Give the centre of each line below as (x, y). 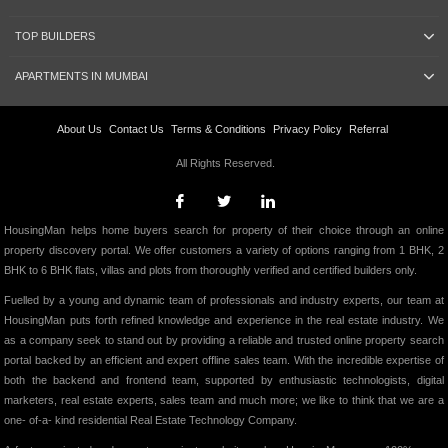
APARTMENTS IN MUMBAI (81, 76)
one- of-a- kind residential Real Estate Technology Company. (151, 420)
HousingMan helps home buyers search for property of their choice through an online (224, 230)
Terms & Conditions (218, 129)
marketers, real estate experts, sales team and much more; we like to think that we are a (224, 400)
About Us (79, 129)
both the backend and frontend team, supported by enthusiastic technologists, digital (224, 380)
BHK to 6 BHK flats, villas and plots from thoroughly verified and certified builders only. (211, 270)
